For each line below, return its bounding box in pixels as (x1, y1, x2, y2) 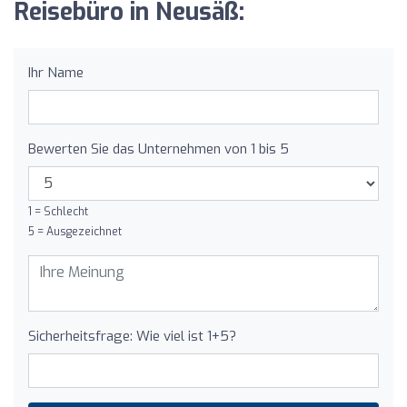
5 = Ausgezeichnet (28, 223, 122, 239)
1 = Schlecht (28, 203, 88, 219)
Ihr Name (28, 63, 84, 82)
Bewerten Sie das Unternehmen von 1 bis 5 (28, 139, 289, 158)
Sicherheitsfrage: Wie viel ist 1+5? (28, 326, 236, 345)
